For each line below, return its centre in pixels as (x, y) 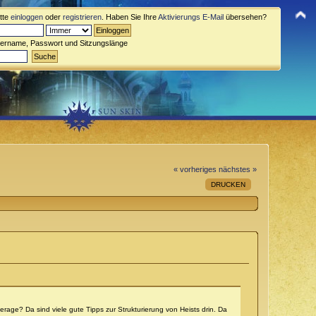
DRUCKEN (229, 184)
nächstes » (237, 169)
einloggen (27, 17)
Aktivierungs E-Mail (191, 17)
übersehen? (245, 17)
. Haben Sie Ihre (130, 17)
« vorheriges (195, 169)
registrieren (82, 17)
